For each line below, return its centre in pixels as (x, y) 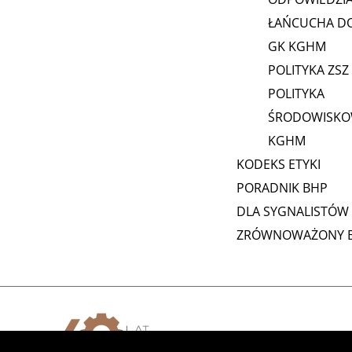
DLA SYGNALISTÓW (292, 212)
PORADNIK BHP (282, 188)
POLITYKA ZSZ (308, 70)
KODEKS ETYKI (278, 165)
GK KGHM (297, 47)
